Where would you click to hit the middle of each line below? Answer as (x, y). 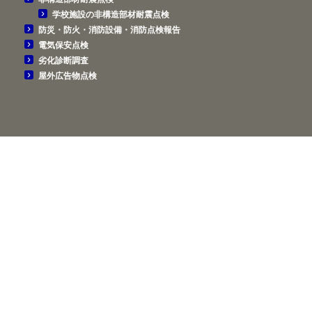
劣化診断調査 (63, 60)
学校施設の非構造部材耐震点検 (111, 14)
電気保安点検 (63, 45)
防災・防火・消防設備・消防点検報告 (109, 30)
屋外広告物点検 (68, 76)
